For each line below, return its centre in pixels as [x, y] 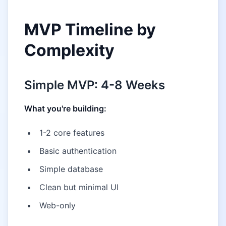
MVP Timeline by [90, 30]
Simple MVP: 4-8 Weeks [95, 85]
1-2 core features [72, 133]
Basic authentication [78, 151]
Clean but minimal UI [79, 187]
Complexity [69, 50]
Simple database [71, 169]
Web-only [58, 205]
